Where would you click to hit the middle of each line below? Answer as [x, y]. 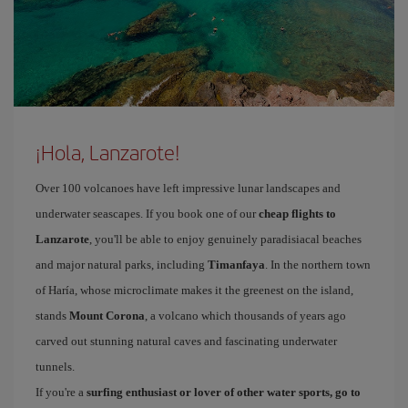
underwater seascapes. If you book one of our [147, 214]
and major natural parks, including [122, 265]
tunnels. [55, 367]
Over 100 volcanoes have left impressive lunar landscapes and [188, 188]
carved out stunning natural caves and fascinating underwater [186, 341]
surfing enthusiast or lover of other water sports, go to [224, 392]
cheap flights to [297, 214]
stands [52, 316]
